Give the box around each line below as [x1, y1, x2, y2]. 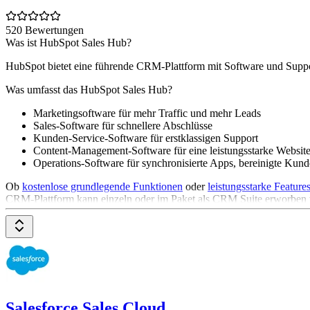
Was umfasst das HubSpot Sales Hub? [6, 84, 172, 96]
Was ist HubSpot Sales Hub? [6, 37, 131, 49]
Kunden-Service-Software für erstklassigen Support [33, 132, 258, 145]
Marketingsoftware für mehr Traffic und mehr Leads [33, 107, 261, 120]
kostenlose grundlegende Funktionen [22, 181, 183, 193]
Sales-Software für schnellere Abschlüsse [33, 120, 212, 132]
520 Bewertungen [6, 24, 84, 37]
